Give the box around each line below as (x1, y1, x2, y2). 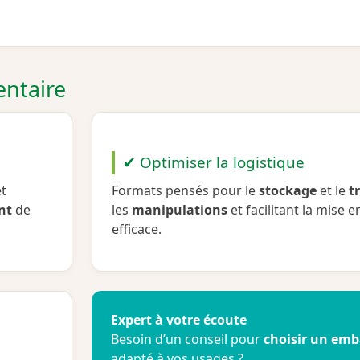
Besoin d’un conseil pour (111, 330, 264, 349)
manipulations (132, 201, 227, 219)
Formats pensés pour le (112, 182, 259, 200)
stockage (259, 182, 317, 200)
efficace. (112, 220, 162, 239)
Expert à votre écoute (111, 311, 247, 329)
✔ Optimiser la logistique (122, 152, 305, 174)
